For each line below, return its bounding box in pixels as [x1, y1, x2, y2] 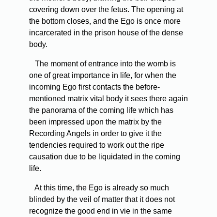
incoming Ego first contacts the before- [29, 83, 160, 92]
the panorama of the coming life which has [29, 106, 173, 115]
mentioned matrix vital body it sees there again [29, 94, 188, 103]
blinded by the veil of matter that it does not [29, 195, 175, 204]
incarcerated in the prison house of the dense [29, 29, 183, 37]
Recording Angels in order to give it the [29, 129, 162, 138]
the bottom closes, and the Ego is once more [29, 17, 181, 26]
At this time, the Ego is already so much [33, 184, 169, 192]
